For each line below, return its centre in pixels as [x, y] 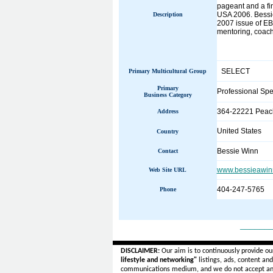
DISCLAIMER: [140, 251]
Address [168, 111]
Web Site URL [168, 170]
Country [168, 131]
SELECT [234, 71]
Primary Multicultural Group [168, 71]
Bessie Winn [237, 151]
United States [239, 131]
